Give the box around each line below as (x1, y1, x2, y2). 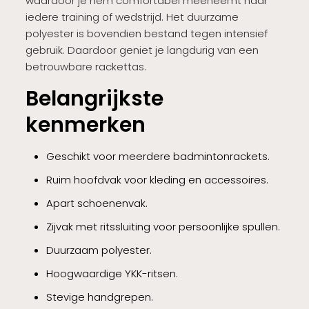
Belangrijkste (25, 83, 163, 113)
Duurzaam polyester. (46, 242, 152, 257)
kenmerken (25, 110, 146, 139)
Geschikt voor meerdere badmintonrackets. (46, 148, 270, 163)
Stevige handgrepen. (46, 289, 153, 304)
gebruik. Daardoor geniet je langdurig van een (25, 42, 259, 57)
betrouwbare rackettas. (25, 59, 146, 74)
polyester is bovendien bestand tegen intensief (25, 26, 268, 41)
